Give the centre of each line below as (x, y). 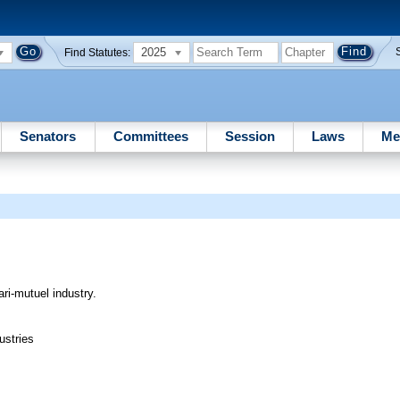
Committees (150, 136)
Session (250, 136)
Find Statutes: (98, 52)
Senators (48, 136)
